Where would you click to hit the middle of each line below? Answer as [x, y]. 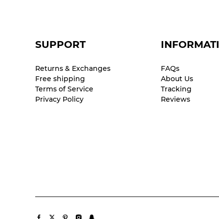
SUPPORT [60, 44]
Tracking [176, 89]
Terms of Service [64, 89]
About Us [177, 79]
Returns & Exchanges [73, 68]
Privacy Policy [59, 99]
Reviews [175, 99]
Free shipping [60, 79]
